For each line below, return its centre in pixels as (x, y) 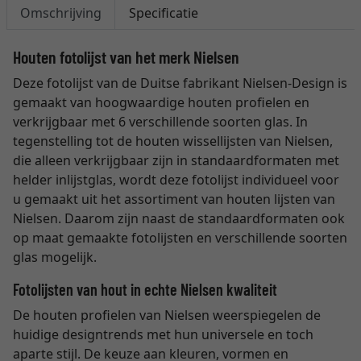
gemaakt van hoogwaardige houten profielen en (161, 102)
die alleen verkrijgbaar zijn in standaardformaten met (176, 160)
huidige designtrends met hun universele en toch (163, 334)
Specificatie (164, 13)
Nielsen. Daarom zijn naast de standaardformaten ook (179, 218)
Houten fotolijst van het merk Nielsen (126, 56)
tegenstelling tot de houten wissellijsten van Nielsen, (173, 141)
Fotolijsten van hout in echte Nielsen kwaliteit (145, 289)
